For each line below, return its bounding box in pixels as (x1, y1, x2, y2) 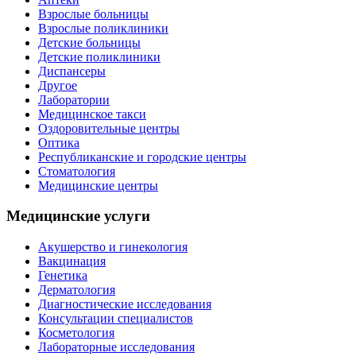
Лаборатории (38, 92, 110, 106)
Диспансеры (38, 64, 106, 78)
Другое (38, 78, 77, 92)
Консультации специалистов (38, 311, 193, 326)
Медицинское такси (38, 106, 146, 121)
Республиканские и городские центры (38, 149, 246, 164)
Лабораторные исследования (38, 340, 195, 354)
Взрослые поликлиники (38, 21, 168, 35)
